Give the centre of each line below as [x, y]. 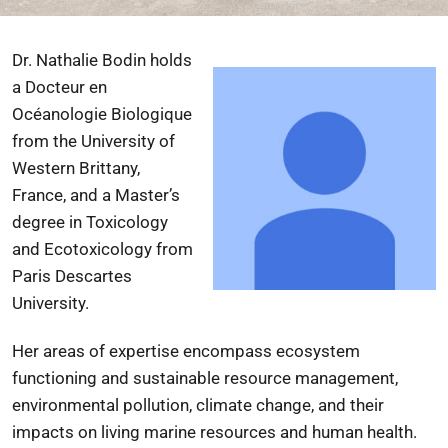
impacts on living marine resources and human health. [214, 432]
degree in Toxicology [90, 222]
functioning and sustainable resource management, [205, 378]
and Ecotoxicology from [102, 249]
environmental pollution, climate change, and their [198, 405]
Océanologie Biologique [102, 114]
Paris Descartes [72, 276]
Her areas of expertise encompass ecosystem [186, 351]
